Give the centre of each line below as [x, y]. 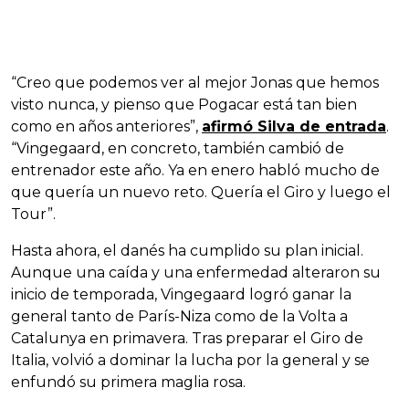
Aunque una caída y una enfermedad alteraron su [196, 273]
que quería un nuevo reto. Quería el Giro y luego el [201, 193]
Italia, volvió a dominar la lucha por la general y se [190, 361]
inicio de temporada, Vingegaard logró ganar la [181, 295]
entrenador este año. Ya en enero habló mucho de [195, 171]
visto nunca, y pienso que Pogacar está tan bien [184, 105]
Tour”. [33, 215]
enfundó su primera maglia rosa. [128, 383]
